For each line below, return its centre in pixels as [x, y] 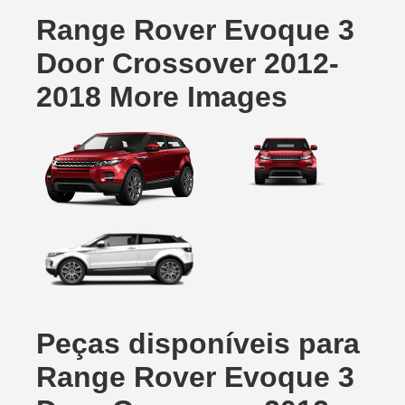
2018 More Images [162, 97]
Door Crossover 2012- [188, 63]
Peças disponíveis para [198, 344]
